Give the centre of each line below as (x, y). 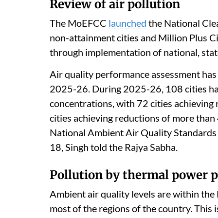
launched (127, 23)
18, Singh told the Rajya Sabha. (114, 147)
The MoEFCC (79, 23)
